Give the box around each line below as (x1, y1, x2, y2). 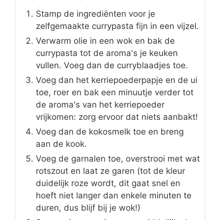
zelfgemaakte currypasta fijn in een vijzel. (36, 21, 199, 31)
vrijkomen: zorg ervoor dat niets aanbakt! (36, 112, 198, 122)
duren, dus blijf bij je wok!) (36, 203, 140, 213)
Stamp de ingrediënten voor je (36, 9, 155, 19)
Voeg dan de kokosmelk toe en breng (36, 127, 184, 137)
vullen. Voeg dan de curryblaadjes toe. (36, 60, 188, 71)
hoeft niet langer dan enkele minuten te (36, 191, 192, 201)
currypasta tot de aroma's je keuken (36, 48, 178, 58)
